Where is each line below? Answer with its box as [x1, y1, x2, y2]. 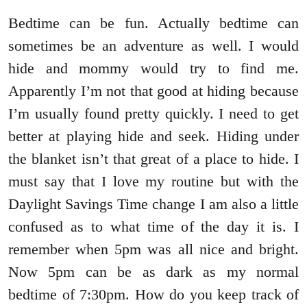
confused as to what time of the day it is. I [8, 217, 299, 235]
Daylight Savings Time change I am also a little [8, 195, 299, 212]
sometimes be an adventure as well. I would [8, 36, 299, 54]
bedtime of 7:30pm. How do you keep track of [8, 285, 299, 303]
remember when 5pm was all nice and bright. [8, 240, 299, 258]
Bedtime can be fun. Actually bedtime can [8, 14, 299, 32]
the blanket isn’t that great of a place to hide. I [8, 149, 299, 167]
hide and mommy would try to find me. [8, 59, 299, 77]
